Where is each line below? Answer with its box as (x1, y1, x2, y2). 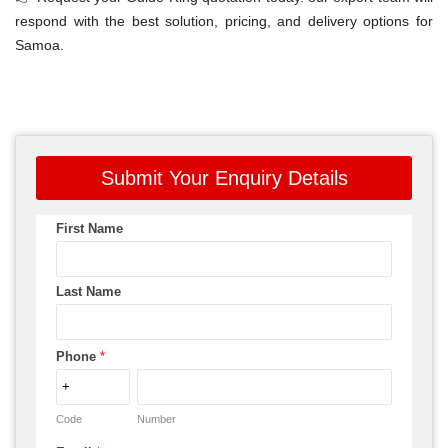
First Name (56, 220, 123, 236)
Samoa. (15, 36, 64, 53)
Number (136, 412, 176, 425)
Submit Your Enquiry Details (100, 166, 348, 189)
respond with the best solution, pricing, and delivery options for (15, 12, 433, 29)
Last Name (56, 283, 121, 299)
